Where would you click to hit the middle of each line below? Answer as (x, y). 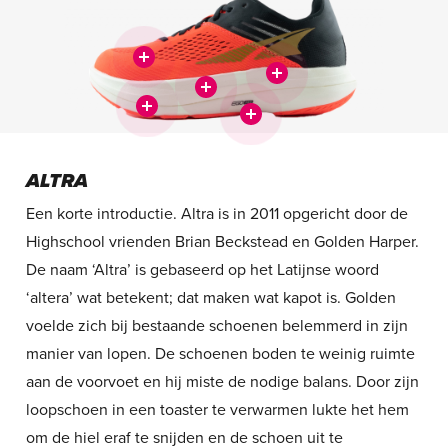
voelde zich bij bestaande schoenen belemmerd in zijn (216, 326)
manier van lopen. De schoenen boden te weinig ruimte (220, 354)
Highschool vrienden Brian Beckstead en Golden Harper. (222, 242)
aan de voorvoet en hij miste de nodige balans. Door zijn (222, 382)
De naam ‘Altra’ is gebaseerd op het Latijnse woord (202, 270)
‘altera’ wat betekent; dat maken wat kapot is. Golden (210, 298)
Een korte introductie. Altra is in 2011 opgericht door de (216, 214)
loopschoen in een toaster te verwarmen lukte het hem (217, 410)
